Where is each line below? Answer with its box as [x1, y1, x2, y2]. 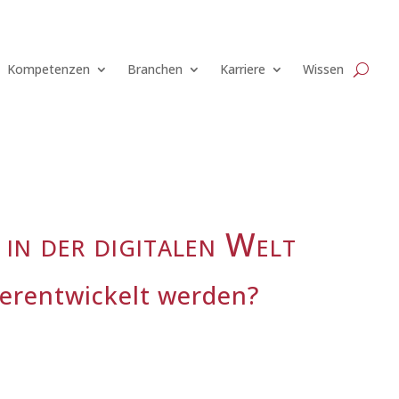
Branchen [127, 61, 183, 78]
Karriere [220, 61, 266, 78]
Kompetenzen [7, 61, 91, 78]
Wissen [303, 61, 345, 78]
